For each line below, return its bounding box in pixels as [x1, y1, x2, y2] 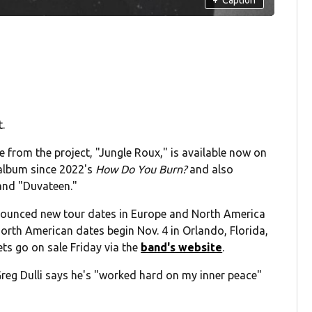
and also [187, 163, 234, 176]
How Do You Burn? [95, 163, 187, 176]
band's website [141, 241, 223, 254]
